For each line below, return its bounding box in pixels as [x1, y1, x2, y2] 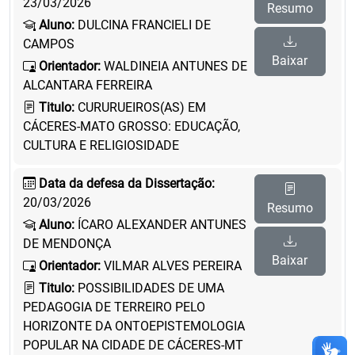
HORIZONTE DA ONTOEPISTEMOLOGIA [23, 319, 245, 334]
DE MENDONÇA [23, 236, 111, 251]
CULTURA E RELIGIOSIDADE [23, 138, 179, 153]
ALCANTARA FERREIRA [23, 78, 152, 93]
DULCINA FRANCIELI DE [74, 17, 211, 32]
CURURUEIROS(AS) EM [74, 100, 206, 115]
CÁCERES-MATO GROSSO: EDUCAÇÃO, [23, 119, 240, 134]
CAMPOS [23, 36, 74, 52]
